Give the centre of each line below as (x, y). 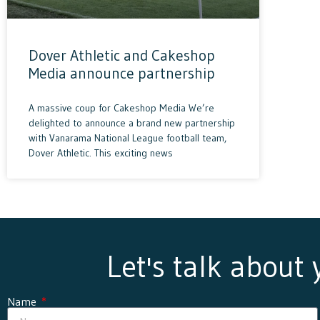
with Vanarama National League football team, (127, 138)
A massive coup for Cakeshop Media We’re (121, 108)
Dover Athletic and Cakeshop (122, 56)
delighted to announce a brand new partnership (132, 123)
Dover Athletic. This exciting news (101, 153)
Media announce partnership (122, 74)
